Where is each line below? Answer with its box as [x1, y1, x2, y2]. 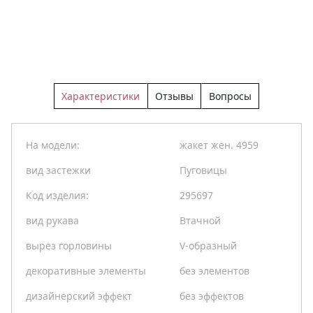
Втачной [180, 214, 221, 228]
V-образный [180, 239, 237, 253]
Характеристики [61, 89, 140, 103]
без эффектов [180, 289, 244, 303]
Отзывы [155, 89, 194, 103]
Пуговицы [180, 163, 227, 177]
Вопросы [209, 89, 252, 103]
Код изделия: [26, 189, 89, 203]
